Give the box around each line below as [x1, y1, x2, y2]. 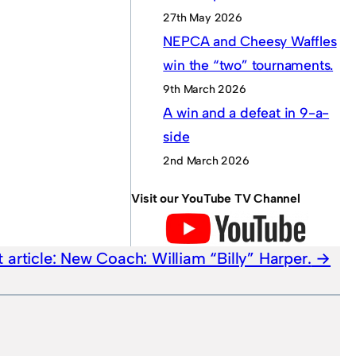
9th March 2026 [163, 82, 246, 97]
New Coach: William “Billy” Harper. [60, 249, 311, 269]
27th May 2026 [163, 10, 242, 25]
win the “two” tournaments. [163, 56, 334, 74]
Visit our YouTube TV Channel [131, 190, 300, 206]
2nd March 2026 [163, 153, 250, 168]
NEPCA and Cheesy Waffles [163, 33, 337, 50]
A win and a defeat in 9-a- [163, 104, 330, 122]
